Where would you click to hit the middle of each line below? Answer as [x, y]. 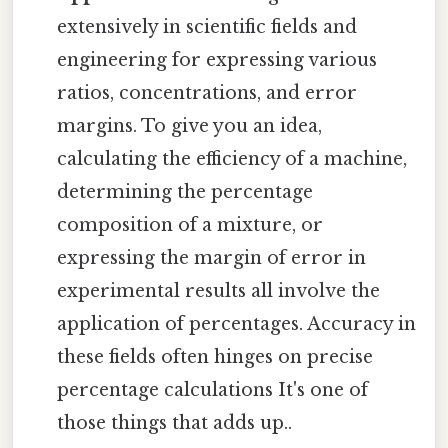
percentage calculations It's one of [213, 389]
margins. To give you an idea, [190, 125]
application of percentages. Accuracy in [237, 323]
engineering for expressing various [217, 59]
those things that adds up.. [175, 422]
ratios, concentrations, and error [207, 92]
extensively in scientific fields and [207, 26]
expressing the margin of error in [212, 257]
